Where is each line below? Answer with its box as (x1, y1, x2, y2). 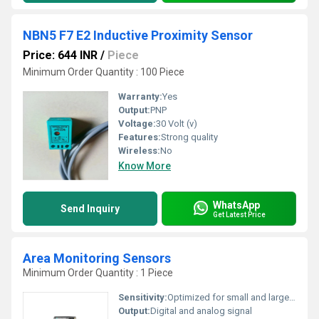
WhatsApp (213, 199, 260, 211)
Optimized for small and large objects (167, 292, 289, 303)
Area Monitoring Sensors (23, 251, 171, 266)
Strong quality (161, 132, 218, 142)
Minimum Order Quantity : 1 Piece (23, 267, 173, 278)
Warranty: (118, 91, 162, 102)
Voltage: (118, 118, 156, 129)
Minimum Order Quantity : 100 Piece (23, 66, 184, 78)
